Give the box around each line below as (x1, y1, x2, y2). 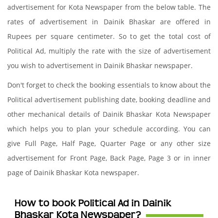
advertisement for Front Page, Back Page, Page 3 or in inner (7, 153, 211, 163)
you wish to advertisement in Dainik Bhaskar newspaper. (7, 61, 193, 70)
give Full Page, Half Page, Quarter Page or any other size (7, 139, 211, 148)
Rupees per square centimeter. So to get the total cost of (7, 32, 211, 41)
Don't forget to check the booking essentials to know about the (7, 80, 211, 90)
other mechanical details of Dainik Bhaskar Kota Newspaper (7, 109, 211, 119)
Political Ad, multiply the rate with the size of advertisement (7, 46, 211, 55)
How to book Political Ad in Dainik (15, 198, 171, 209)
